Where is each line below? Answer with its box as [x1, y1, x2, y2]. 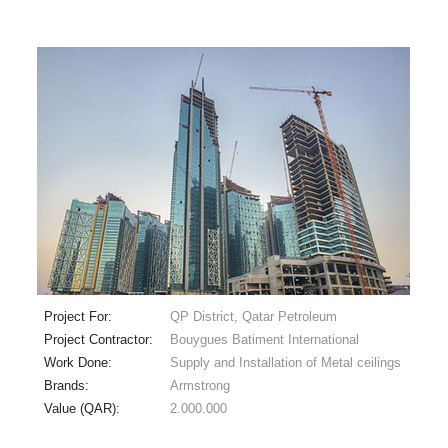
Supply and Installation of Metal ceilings [169, 354, 401, 370]
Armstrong [169, 377, 230, 393]
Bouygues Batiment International [169, 331, 359, 347]
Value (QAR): [43, 400, 124, 416]
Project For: [43, 308, 116, 324]
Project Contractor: [43, 331, 157, 347]
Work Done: [43, 354, 116, 370]
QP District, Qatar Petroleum [169, 308, 337, 324]
